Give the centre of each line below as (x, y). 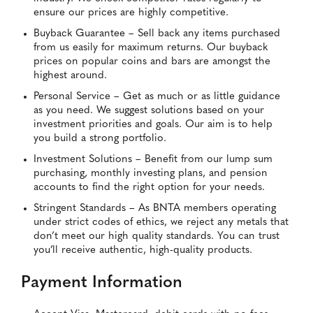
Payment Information (102, 283)
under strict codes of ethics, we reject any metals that (161, 223)
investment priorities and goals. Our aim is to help (153, 125)
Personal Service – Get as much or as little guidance (157, 97)
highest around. (70, 76)
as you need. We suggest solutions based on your (149, 111)
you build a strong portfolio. (100, 139)
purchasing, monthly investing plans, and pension (151, 174)
